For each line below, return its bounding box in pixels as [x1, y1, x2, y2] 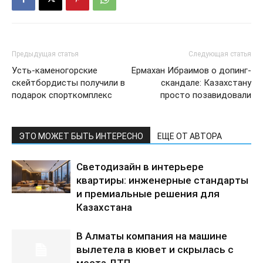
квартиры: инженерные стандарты [76, 174, 248, 186]
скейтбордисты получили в [12, 77, 125, 88]
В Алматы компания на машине [76, 230, 227, 242]
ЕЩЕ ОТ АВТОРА [157, 131, 222, 141]
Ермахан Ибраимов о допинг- [131, 65, 251, 76]
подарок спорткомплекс [12, 90, 112, 100]
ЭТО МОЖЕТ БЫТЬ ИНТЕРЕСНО [19, 131, 143, 141]
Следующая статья [188, 50, 251, 58]
